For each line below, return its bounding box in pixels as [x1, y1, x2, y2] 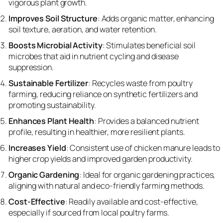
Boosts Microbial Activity [8, 39, 103, 51]
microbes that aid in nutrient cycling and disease [8, 50, 179, 62]
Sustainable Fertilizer [8, 77, 88, 89]
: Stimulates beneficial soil [102, 39, 196, 51]
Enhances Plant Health [8, 115, 94, 126]
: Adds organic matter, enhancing [97, 12, 214, 24]
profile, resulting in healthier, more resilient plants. [8, 126, 185, 137]
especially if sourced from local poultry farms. [8, 207, 170, 218]
